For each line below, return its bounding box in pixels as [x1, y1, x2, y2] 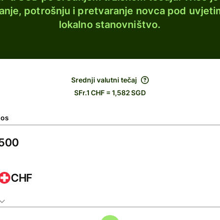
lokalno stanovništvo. [58, 19, 161, 30]
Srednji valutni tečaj [71, 76, 137, 84]
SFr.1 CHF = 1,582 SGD [74, 88, 146, 97]
